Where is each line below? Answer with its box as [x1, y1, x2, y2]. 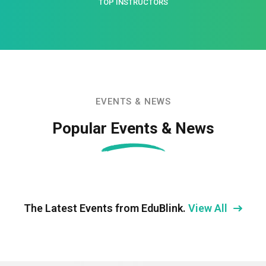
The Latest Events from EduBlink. [24, 202, 188, 215]
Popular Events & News [52, 119, 214, 138]
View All [188, 202, 230, 215]
